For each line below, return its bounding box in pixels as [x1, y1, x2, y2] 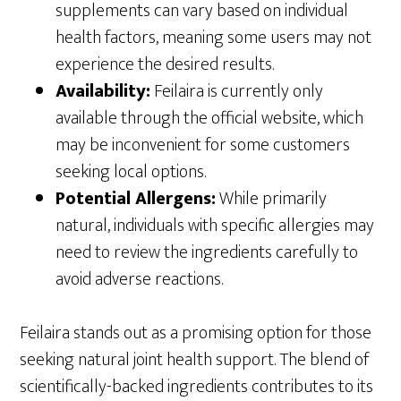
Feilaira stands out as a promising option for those [20, 317, 372, 348]
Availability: [55, 75, 151, 107]
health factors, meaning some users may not [55, 21, 372, 53]
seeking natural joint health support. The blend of [20, 344, 370, 375]
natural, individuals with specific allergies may [55, 209, 375, 241]
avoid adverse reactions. [55, 263, 224, 294]
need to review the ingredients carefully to [55, 236, 359, 268]
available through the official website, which [55, 102, 364, 133]
